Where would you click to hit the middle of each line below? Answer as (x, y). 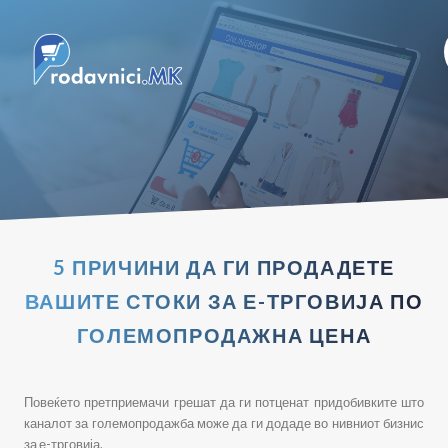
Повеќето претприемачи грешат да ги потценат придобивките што (224, 402)
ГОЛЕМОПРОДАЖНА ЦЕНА (224, 335)
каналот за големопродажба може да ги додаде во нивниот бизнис (224, 423)
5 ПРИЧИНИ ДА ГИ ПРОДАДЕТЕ (224, 267)
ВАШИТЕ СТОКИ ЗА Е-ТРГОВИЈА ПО (224, 301)
